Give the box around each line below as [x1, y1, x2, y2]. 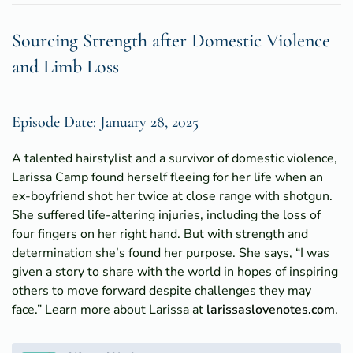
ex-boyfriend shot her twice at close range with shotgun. [12, 187, 333, 205]
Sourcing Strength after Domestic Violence [12, 28, 330, 52]
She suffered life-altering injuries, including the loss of [12, 206, 321, 224]
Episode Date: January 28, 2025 [12, 112, 199, 132]
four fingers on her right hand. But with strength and [12, 225, 308, 243]
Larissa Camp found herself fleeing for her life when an [12, 168, 323, 186]
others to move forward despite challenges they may [12, 281, 311, 299]
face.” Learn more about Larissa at [12, 300, 206, 318]
